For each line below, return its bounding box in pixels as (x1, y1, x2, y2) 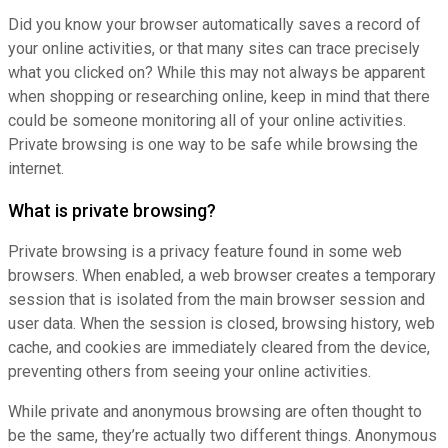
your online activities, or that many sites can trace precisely (8, 39, 420, 59)
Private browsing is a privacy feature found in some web (8, 242, 402, 262)
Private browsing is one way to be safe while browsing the (8, 135, 418, 155)
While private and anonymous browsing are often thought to (8, 402, 422, 422)
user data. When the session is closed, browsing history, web (8, 314, 435, 334)
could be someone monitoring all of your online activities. (8, 111, 406, 131)
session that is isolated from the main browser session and (8, 290, 425, 310)
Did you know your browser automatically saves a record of (8, 15, 421, 35)
